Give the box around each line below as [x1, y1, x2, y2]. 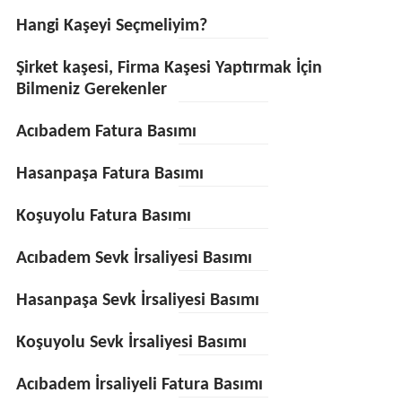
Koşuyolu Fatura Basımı [15, 207, 191, 225]
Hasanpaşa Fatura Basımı [15, 165, 204, 183]
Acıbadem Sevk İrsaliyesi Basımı [15, 249, 252, 267]
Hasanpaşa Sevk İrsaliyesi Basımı [15, 292, 259, 310]
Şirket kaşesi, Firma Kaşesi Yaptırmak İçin [15, 59, 322, 77]
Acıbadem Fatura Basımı [15, 123, 197, 141]
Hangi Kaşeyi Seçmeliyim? [15, 17, 207, 35]
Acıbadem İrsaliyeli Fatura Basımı [15, 376, 263, 394]
